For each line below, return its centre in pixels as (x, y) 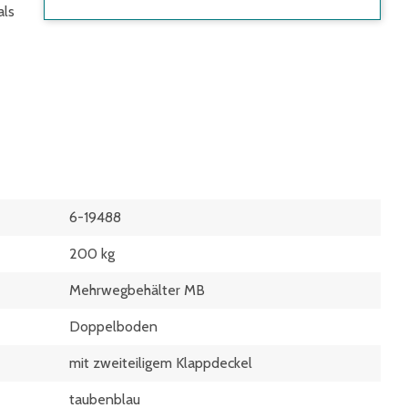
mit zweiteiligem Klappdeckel (160, 363)
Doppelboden (113, 327)
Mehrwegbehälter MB (137, 291)
